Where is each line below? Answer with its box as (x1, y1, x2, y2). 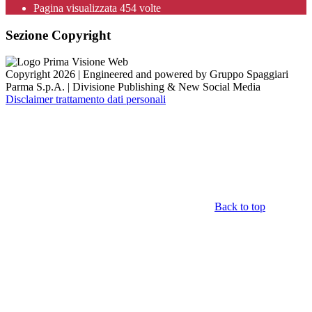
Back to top (214, 201, 265, 213)
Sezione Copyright (6, 27, 111, 42)
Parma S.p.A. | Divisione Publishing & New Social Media (6, 81, 260, 93)
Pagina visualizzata (33, 1, 120, 14)
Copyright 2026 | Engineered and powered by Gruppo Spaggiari (6, 68, 288, 81)
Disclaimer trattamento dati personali (6, 93, 166, 106)
